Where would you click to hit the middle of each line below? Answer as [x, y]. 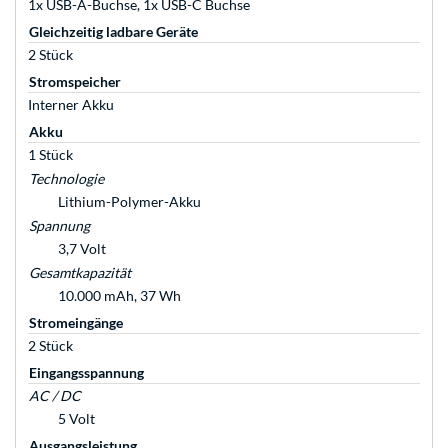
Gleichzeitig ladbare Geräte [113, 32]
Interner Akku [71, 105]
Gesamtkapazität [80, 273]
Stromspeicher [75, 82]
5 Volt [76, 419]
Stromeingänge [76, 323]
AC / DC [55, 396]
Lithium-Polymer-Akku [129, 202]
